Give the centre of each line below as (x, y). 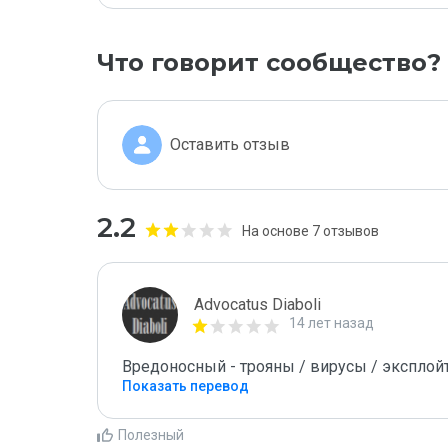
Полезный (151, 435)
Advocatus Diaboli (257, 304)
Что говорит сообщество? (269, 62)
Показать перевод (185, 386)
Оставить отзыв (230, 144)
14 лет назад (331, 323)
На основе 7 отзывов (310, 231)
